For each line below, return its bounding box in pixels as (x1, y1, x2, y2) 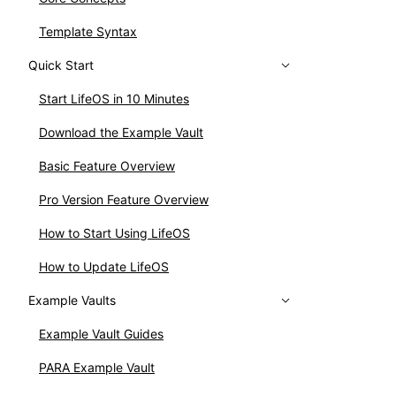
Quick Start (28, 57, 94, 72)
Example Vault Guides (39, 326, 164, 341)
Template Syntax (39, 24, 137, 39)
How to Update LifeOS (39, 259, 169, 274)
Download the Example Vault (39, 125, 203, 140)
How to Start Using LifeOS (39, 225, 190, 240)
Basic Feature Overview (39, 158, 175, 173)
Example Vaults (28, 293, 116, 308)
